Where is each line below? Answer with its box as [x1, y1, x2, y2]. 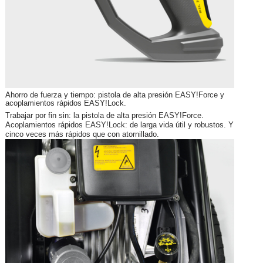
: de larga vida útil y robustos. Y [125, 120, 234, 130]
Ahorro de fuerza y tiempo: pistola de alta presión [5, 90, 175, 100]
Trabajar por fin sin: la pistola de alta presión [5, 111, 159, 120]
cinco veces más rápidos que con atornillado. [5, 130, 159, 139]
